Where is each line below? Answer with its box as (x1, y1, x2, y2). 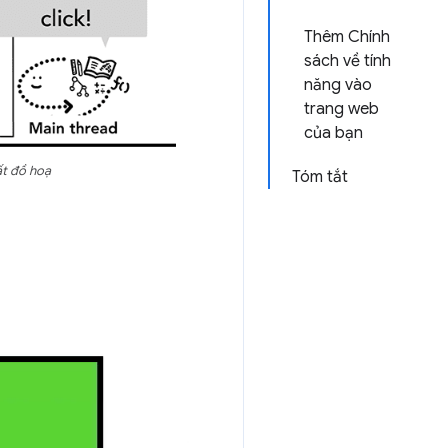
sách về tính (304, 51, 391, 71)
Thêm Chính (304, 27, 390, 47)
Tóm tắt (292, 167, 348, 187)
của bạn (304, 123, 363, 143)
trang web (304, 99, 379, 119)
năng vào (304, 75, 372, 95)
